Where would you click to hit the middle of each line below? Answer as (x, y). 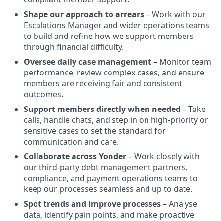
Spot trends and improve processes (92, 204)
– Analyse (179, 204)
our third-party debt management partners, (106, 167)
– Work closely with (163, 157)
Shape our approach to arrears (84, 15)
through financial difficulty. (74, 47)
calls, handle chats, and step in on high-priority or (116, 120)
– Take (193, 109)
